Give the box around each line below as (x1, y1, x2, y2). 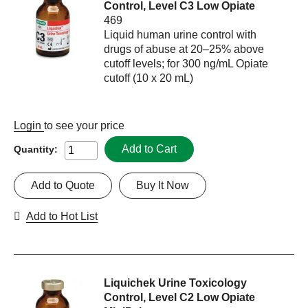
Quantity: (14, 143, 58, 155)
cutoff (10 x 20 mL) (104, 72, 194, 85)
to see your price (44, 120, 124, 132)
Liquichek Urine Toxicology (104, 277, 247, 289)
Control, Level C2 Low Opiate (104, 291, 256, 304)
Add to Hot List (26, 210, 98, 223)
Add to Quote (31, 179, 95, 192)
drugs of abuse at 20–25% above (104, 43, 265, 56)
